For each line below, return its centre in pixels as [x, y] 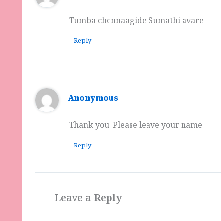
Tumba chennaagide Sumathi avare [137, 22]
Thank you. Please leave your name [136, 127]
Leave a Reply [88, 200]
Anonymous [93, 100]
